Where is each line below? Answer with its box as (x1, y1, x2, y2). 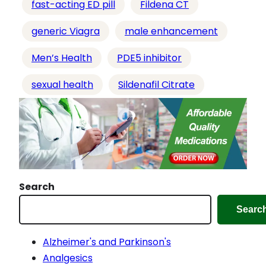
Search (19, 179, 55, 194)
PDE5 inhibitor (117, 51, 182, 65)
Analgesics (43, 251, 93, 265)
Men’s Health (31, 51, 92, 65)
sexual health (31, 78, 93, 92)
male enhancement (125, 24, 218, 39)
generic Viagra (31, 24, 100, 39)
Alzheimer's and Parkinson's (43, 235, 171, 249)
